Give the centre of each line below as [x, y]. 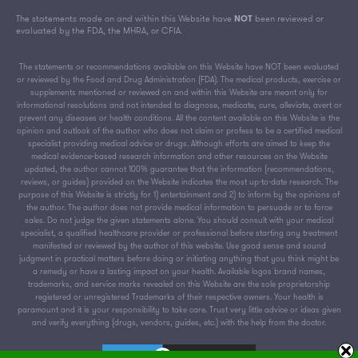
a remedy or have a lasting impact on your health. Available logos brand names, [179, 271]
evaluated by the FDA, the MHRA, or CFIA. [99, 30]
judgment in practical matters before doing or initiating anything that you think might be [179, 258]
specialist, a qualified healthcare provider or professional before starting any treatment [179, 233]
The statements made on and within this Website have [125, 18]
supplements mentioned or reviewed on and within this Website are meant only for [179, 92]
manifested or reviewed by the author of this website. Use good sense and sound [179, 245]
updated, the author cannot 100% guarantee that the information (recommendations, [179, 169]
